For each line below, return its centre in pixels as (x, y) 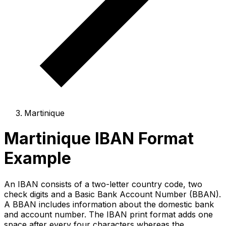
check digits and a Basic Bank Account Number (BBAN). (112, 194)
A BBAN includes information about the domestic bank (109, 204)
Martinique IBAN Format (99, 139)
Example (38, 158)
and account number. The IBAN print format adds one (108, 214)
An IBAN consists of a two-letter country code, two (103, 184)
